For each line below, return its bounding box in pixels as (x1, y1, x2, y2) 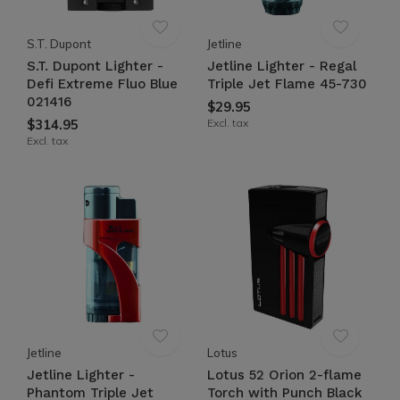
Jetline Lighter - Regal (206, 58, 356, 74)
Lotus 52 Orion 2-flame (206, 366, 362, 383)
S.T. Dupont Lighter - (27, 58, 163, 74)
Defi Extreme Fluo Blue (27, 76, 178, 92)
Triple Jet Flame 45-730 (206, 76, 367, 92)
